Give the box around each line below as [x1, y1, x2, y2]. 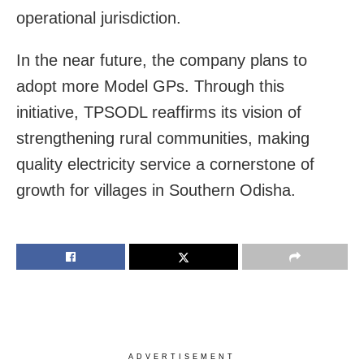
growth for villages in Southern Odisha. [16, 180, 296, 199]
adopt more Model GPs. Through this [16, 76, 284, 95]
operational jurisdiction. [16, 8, 181, 27]
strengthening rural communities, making [16, 128, 310, 147]
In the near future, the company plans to [16, 50, 307, 69]
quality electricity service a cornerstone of [16, 154, 314, 173]
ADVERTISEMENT [128, 352, 236, 361]
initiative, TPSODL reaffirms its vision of [16, 102, 301, 121]
